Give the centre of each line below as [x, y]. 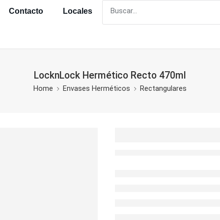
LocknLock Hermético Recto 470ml [110, 75]
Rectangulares [163, 89]
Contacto [26, 11]
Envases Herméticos [96, 89]
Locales [77, 11]
